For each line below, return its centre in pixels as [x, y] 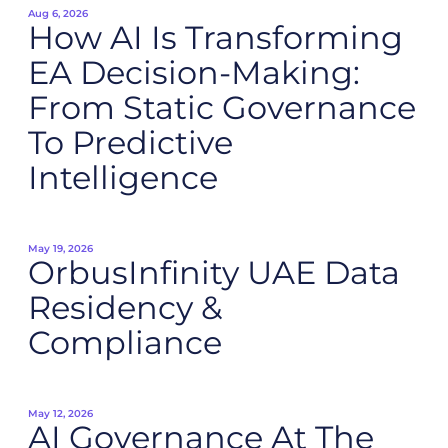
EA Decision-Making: [194, 72]
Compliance [125, 342]
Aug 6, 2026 [58, 13]
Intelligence [123, 177]
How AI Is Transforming [215, 37]
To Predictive [130, 142]
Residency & [125, 307]
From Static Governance [222, 107]
